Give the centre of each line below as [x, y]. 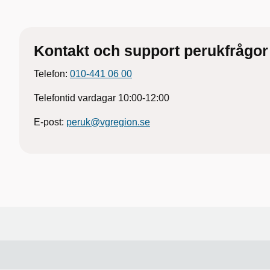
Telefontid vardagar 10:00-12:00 [102, 98]
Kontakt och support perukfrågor [151, 51]
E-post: [50, 122]
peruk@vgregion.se [108, 122]
